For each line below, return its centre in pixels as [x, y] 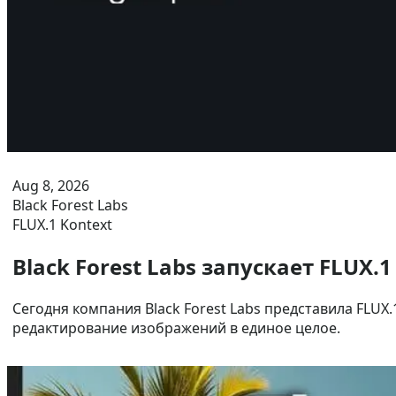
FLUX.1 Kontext [62, 225]
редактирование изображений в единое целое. [176, 327]
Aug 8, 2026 [51, 186]
